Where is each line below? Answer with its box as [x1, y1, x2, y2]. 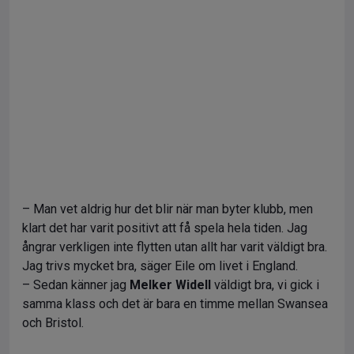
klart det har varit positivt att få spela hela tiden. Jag [22, 220, 307, 235]
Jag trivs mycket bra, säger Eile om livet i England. [22, 258, 298, 273]
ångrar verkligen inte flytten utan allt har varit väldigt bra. [22, 239, 327, 254]
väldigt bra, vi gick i [211, 277, 319, 292]
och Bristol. [22, 314, 84, 330]
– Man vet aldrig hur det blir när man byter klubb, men [22, 201, 313, 217]
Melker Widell [130, 277, 211, 292]
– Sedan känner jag [22, 277, 130, 292]
